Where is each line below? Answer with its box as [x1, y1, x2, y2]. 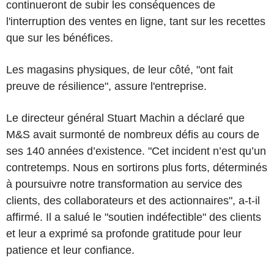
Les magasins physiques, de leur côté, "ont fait [6, 63, 233, 76]
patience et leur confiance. [6, 243, 135, 256]
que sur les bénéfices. [6, 31, 113, 44]
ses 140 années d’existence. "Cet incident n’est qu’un [6, 144, 266, 157]
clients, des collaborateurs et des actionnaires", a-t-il [6, 194, 260, 207]
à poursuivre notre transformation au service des [6, 177, 242, 190]
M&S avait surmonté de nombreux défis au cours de [6, 128, 259, 141]
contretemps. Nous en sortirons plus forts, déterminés [6, 161, 267, 174]
